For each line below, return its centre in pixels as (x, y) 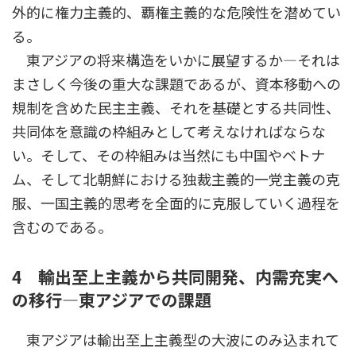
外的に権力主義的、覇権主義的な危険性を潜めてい (176, 12)
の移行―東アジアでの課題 (112, 300)
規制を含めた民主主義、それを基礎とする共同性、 (176, 108)
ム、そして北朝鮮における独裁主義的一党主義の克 (176, 179)
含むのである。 (62, 227)
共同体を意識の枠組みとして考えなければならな (169, 132)
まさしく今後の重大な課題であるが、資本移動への (176, 84)
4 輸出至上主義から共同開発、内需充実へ (175, 277)
